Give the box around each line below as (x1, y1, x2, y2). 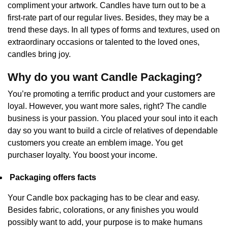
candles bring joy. (8, 50, 73, 59)
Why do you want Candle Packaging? (8, 71, 205, 83)
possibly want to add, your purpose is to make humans (8, 218, 203, 226)
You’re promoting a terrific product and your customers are (8, 90, 215, 98)
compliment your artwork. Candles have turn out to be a (8, 1, 206, 10)
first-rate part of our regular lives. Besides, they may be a (8, 13, 209, 22)
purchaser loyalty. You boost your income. (8, 151, 157, 159)
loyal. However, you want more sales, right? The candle (8, 102, 207, 110)
